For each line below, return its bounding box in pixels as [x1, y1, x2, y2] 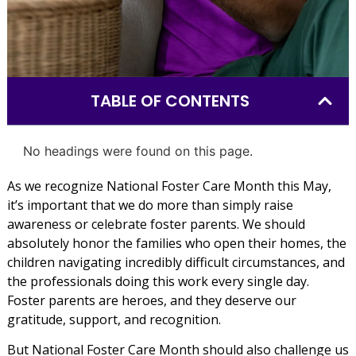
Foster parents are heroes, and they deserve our [6, 291, 296, 309]
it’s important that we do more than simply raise [6, 195, 293, 214]
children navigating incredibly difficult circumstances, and [6, 253, 345, 271]
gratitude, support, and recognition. [6, 310, 221, 328]
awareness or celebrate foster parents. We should [6, 215, 305, 233]
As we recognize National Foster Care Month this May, [6, 176, 331, 195]
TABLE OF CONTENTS [90, 89, 250, 112]
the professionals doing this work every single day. [6, 272, 309, 290]
